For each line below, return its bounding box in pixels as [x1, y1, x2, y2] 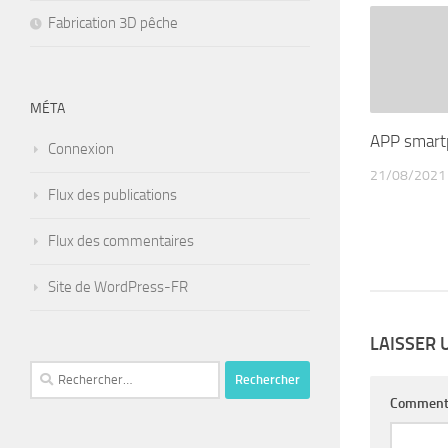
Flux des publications [48, 185, 177, 204]
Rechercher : [29, 362, 106, 381]
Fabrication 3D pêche [48, 13, 178, 32]
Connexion [48, 139, 114, 158]
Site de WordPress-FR [48, 277, 188, 296]
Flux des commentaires [48, 231, 194, 250]
